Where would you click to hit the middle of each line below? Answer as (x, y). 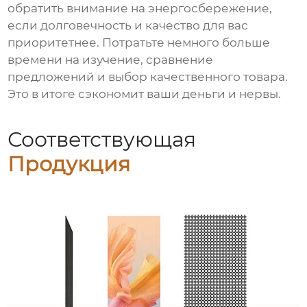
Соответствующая (102, 139)
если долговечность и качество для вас (128, 25)
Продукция (69, 164)
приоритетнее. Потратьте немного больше (139, 42)
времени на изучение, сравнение (111, 59)
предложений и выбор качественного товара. (148, 76)
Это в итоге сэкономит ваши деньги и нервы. (145, 94)
